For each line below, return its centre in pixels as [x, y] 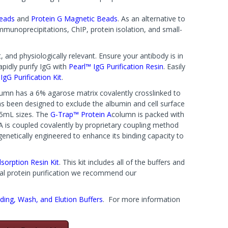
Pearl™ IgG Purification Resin [116, 66]
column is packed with [148, 114]
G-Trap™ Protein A [81, 114]
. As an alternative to [151, 19]
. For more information [141, 199]
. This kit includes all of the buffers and [122, 162]
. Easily [174, 66]
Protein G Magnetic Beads [74, 19]
